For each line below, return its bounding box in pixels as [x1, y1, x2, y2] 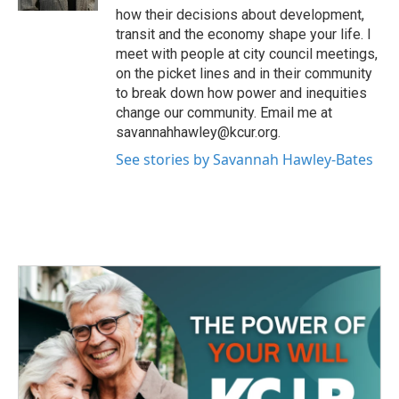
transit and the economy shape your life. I [116, 26, 371, 44]
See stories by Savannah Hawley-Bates [116, 150, 373, 170]
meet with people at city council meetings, [116, 45, 378, 63]
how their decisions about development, [116, 6, 364, 24]
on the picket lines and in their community [116, 65, 372, 83]
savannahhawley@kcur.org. [116, 124, 281, 142]
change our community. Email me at [116, 104, 332, 122]
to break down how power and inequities [116, 85, 367, 102]
